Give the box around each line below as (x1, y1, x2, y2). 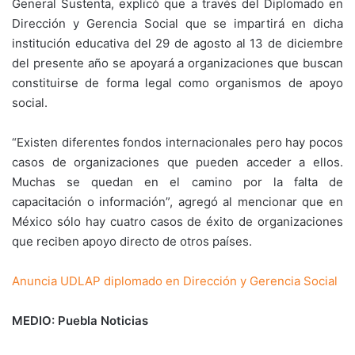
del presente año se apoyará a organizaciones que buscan (12, 55, 343, 71)
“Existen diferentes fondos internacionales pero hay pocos (12, 135, 343, 150)
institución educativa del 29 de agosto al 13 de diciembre (12, 36, 343, 51)
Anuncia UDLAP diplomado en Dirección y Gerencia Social (12, 273, 338, 288)
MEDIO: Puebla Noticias (12, 313, 148, 328)
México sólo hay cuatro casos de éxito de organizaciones (12, 214, 343, 229)
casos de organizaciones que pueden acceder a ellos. (12, 155, 343, 170)
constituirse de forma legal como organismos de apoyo (12, 75, 343, 90)
